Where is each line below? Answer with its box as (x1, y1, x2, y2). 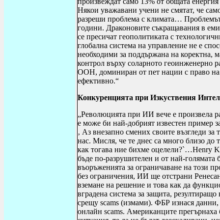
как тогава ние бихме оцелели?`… (78, 145, 192, 154)
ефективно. (78, 77, 115, 85)
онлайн (78, 207, 104, 216)
